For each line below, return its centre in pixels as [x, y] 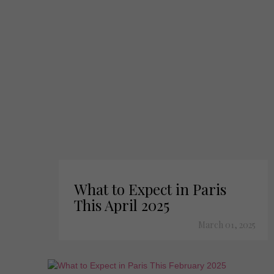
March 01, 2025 [227, 225]
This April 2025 [121, 205]
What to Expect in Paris [150, 189]
